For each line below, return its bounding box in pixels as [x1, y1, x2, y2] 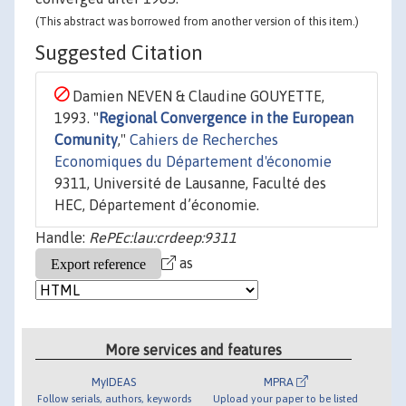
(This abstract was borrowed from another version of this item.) [35, 14, 359, 29]
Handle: [35, 229, 89, 246]
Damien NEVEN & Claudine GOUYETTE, [69, 88, 324, 105]
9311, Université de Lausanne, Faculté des [54, 175, 326, 192]
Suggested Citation [35, 41, 203, 65]
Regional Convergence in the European [99, 110, 353, 127]
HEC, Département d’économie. [54, 197, 259, 214]
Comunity [54, 131, 118, 149]
